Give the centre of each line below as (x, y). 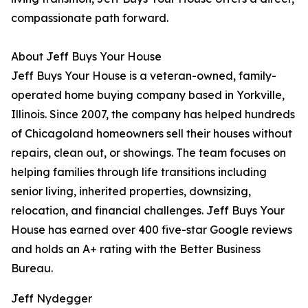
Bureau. (32, 268)
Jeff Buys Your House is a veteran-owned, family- (144, 76)
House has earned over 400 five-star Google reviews (152, 230)
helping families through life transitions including (139, 172)
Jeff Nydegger (52, 299)
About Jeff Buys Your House (86, 57)
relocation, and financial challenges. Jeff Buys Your (148, 211)
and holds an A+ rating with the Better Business (136, 249)
